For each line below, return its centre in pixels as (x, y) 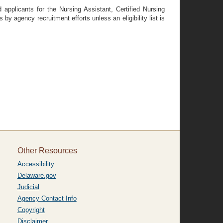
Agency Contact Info (47, 198)
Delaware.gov (37, 175)
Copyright (31, 210)
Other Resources (47, 151)
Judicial (28, 187)
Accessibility (36, 164)
